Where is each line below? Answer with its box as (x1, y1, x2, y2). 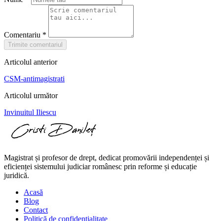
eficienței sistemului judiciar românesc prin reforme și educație (4, 162, 197, 171)
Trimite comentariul (8, 40, 63, 48)
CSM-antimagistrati (4, 74, 65, 83)
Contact (24, 205, 48, 214)
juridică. (4, 171, 29, 180)
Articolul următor (4, 91, 58, 100)
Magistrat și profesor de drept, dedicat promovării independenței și (4, 153, 209, 162)
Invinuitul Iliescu (4, 108, 56, 116)
